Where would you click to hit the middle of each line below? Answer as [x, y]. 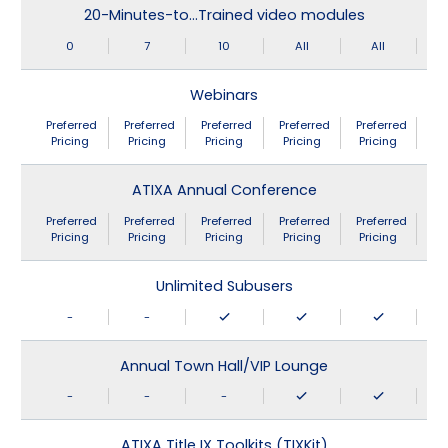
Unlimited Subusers [224, 286]
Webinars [224, 94]
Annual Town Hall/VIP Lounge [224, 365]
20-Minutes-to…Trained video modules [224, 15]
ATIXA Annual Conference [224, 190]
